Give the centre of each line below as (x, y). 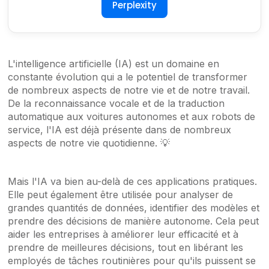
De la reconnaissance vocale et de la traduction (116, 104)
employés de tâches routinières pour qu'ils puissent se (132, 261)
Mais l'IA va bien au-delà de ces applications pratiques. (133, 182)
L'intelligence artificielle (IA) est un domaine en (114, 64)
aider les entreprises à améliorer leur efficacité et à (123, 234)
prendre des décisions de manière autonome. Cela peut (134, 221)
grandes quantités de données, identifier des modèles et (134, 208)
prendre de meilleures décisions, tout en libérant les (126, 248)
